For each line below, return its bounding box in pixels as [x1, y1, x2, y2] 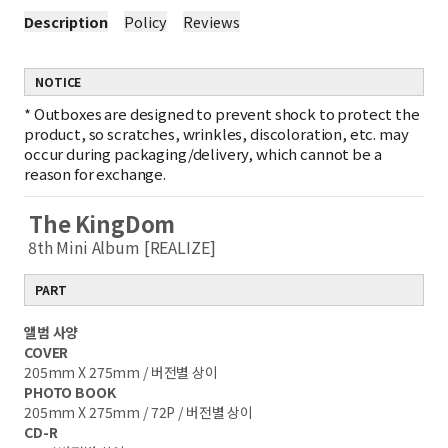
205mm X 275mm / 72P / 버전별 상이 [24, 402, 254, 422]
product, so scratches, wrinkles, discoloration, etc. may [24, 123, 409, 144]
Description [24, 11, 108, 32]
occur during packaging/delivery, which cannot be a [24, 143, 382, 164]
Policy [124, 11, 167, 32]
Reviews [183, 11, 240, 32]
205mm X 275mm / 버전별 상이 [24, 362, 218, 382]
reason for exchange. [24, 163, 166, 184]
